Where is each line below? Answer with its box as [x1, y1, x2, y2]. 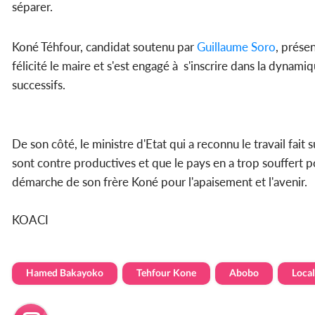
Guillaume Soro [197, 39, 276, 55]
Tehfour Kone [136, 266, 196, 279]
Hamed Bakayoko [26, 266, 103, 279]
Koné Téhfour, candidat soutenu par [12, 39, 197, 55]
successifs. [12, 77, 65, 93]
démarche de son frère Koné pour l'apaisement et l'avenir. [12, 174, 307, 190]
